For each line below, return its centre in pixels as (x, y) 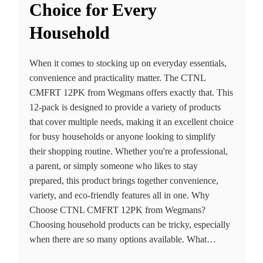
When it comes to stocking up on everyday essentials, (128, 63)
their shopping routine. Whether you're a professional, (129, 151)
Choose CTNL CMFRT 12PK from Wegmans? (117, 210)
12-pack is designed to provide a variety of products (125, 107)
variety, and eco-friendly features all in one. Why (119, 195)
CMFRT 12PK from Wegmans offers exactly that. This (131, 93)
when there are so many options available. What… (123, 240)
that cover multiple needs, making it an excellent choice (131, 122)
